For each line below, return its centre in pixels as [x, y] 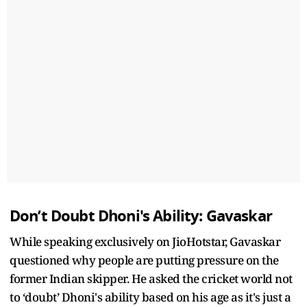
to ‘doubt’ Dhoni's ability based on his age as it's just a [150, 297]
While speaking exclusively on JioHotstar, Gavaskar [145, 241]
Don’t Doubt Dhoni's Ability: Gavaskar [141, 216]
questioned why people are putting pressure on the [144, 260]
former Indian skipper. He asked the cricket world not [151, 278]
